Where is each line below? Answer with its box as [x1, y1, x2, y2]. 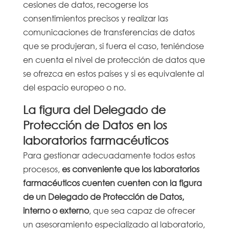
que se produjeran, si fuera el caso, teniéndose [22, 40, 204, 51]
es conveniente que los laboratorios [61, 163, 199, 174]
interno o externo [22, 204, 89, 216]
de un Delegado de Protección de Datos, [22, 191, 184, 202]
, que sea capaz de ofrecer [88, 204, 195, 216]
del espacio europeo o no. [22, 81, 126, 93]
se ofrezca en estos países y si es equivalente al [22, 67, 204, 79]
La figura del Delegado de [22, 103, 166, 116]
